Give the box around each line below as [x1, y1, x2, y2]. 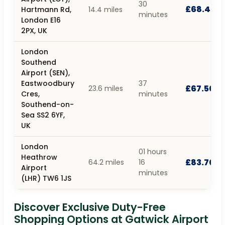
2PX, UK [21, 25, 47, 36]
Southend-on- [21, 99, 74, 109]
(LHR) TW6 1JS [21, 173, 71, 183]
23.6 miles [88, 83, 123, 93]
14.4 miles [88, 4, 123, 15]
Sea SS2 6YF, [21, 109, 65, 120]
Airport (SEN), [21, 67, 70, 78]
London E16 [21, 15, 61, 25]
